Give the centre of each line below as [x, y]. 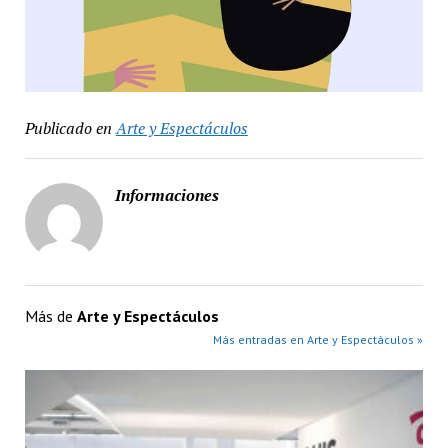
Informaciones [166, 194]
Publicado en [68, 127]
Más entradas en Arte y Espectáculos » [318, 339]
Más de [50, 315]
